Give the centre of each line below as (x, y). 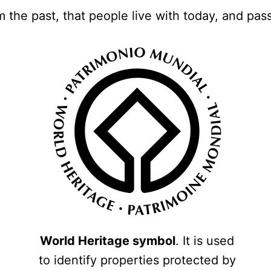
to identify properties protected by (137, 260)
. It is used (205, 240)
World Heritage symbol (108, 240)
